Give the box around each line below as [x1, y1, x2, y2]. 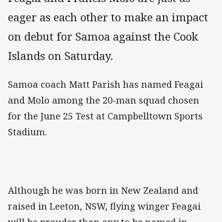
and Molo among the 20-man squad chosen [8, 94, 199, 106]
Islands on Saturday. [8, 48, 116, 63]
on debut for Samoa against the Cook [8, 28, 198, 44]
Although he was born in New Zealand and [8, 184, 198, 196]
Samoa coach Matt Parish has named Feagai [8, 78, 203, 90]
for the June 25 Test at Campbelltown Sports [8, 110, 203, 122]
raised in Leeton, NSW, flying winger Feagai [8, 200, 201, 212]
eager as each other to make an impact [8, 9, 208, 25]
